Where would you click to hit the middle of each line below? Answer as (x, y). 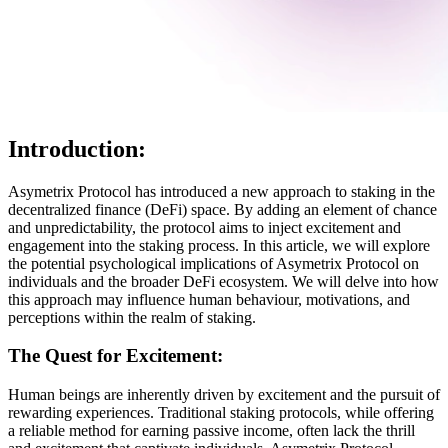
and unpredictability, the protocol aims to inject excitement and (204, 227)
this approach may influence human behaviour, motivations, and (209, 299)
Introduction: (77, 148)
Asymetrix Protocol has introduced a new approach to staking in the (221, 191)
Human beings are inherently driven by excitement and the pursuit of (224, 395)
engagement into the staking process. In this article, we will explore (219, 245)
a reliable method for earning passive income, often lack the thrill (211, 431)
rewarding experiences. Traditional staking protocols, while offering (221, 413)
